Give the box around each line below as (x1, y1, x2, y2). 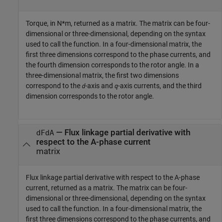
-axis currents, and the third (118, 82, 202, 90)
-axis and (85, 82, 114, 90)
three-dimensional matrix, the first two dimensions (26, 71, 179, 79)
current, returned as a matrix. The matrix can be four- (26, 184, 187, 192)
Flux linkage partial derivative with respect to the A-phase (26, 173, 200, 182)
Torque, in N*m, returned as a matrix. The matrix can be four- (26, 19, 210, 27)
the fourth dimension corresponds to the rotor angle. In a (26, 61, 199, 69)
